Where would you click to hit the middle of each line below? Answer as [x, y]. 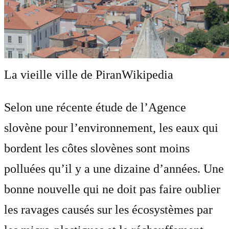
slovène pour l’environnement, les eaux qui [111, 128]
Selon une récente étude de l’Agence [95, 107]
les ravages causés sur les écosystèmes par [108, 209]
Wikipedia [147, 74]
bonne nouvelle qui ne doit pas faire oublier [112, 189]
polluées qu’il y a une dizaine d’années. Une [114, 168]
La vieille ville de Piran [63, 74]
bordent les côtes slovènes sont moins [97, 148]
